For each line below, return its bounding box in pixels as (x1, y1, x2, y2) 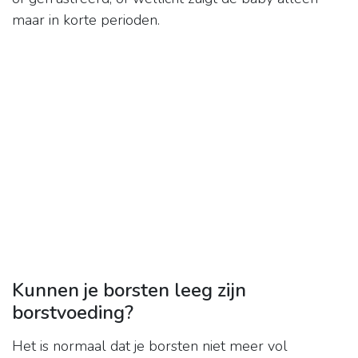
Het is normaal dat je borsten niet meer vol (12, 336, 288, 356)
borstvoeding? (12, 300, 133, 326)
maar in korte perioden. (12, 10, 160, 30)
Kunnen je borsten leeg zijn (12, 277, 246, 304)
